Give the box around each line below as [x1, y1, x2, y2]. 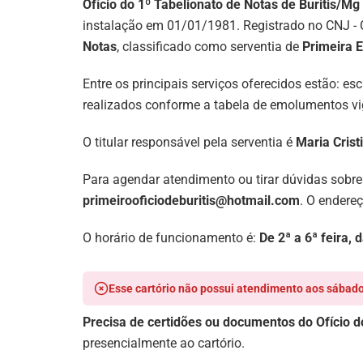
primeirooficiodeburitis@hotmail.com [83, 193, 300, 209]
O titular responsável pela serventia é [83, 135, 296, 151]
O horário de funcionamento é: [83, 230, 259, 246]
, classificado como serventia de [117, 39, 302, 55]
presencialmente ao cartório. [83, 335, 245, 352]
